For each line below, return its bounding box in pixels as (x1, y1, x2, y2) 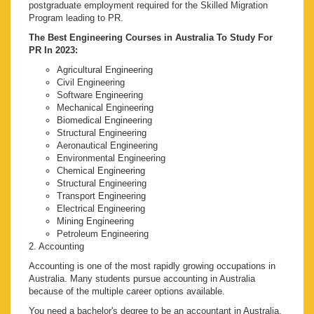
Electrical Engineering (57, 203, 145, 214)
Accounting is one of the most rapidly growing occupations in (29, 261, 275, 272)
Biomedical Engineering (57, 115, 152, 126)
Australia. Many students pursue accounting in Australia (29, 273, 255, 285)
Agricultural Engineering (57, 64, 153, 76)
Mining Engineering (57, 216, 134, 227)
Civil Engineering (57, 77, 125, 88)
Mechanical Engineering (57, 102, 153, 114)
